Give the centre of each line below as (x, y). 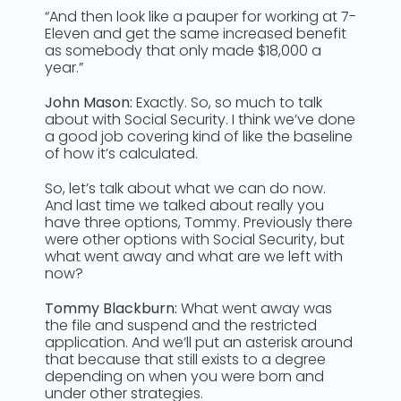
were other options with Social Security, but (195, 239)
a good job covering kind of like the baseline (199, 137)
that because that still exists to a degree (185, 359)
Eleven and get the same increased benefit (196, 34)
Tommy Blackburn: (111, 308)
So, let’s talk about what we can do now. (185, 188)
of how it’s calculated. (121, 154)
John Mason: (89, 102)
